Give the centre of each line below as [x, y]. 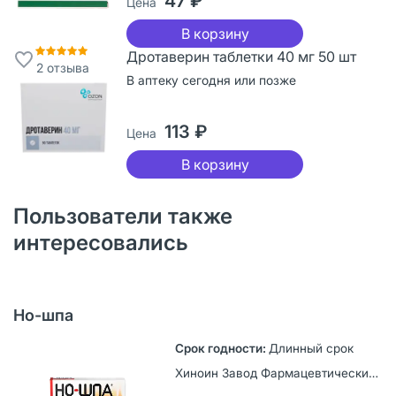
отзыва [66, 67]
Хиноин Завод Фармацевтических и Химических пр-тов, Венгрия [373, 373]
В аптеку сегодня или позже [211, 80]
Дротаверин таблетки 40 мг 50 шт [241, 56]
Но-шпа [43, 315]
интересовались [101, 242]
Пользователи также [123, 216]
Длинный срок [311, 348]
